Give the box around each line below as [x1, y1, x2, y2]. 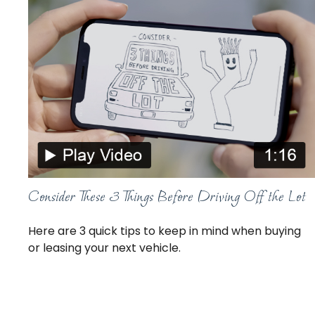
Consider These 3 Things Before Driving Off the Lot [28, 184, 306, 207]
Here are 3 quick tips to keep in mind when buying [28, 222, 301, 239]
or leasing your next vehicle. [28, 239, 181, 256]
